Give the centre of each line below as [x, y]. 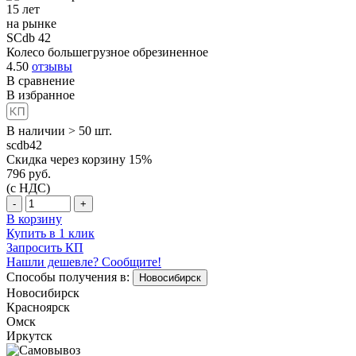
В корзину [34, 219]
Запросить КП [45, 247]
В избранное [41, 95]
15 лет [23, 9]
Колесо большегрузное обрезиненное [107, 52]
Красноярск [38, 307]
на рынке [31, 23]
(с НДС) [28, 188]
